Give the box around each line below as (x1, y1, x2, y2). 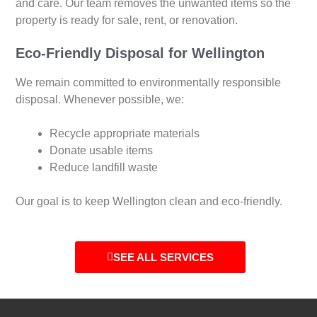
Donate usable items (50, 144, 154, 157)
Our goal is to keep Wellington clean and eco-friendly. (16, 195, 283, 208)
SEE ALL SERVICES (113, 251, 214, 264)
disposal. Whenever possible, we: (16, 93, 185, 106)
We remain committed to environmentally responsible (16, 76, 282, 89)
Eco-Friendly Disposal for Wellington (16, 45, 265, 62)
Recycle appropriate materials (50, 127, 200, 140)
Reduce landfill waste (50, 161, 158, 174)
